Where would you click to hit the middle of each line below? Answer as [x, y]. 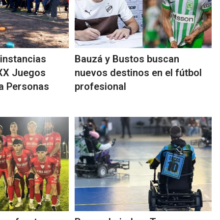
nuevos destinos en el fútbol [138, 73]
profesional [101, 87]
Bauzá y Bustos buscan [127, 59]
